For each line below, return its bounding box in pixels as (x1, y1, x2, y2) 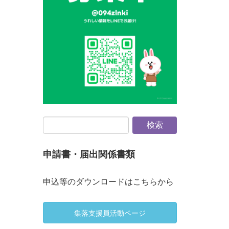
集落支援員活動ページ (74, 209, 146, 218)
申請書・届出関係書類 (42, 149, 135, 160)
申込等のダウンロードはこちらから (42, 177, 174, 187)
